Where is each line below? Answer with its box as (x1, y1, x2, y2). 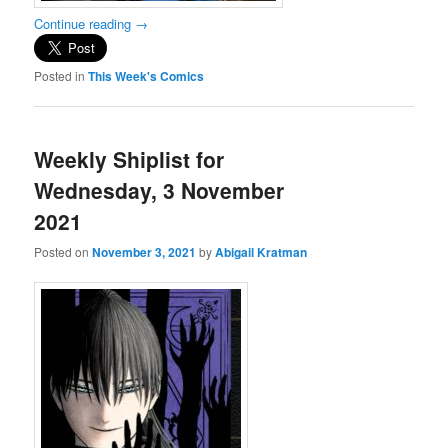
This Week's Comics (88, 67, 205, 86)
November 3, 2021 (92, 242, 197, 261)
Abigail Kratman (215, 242, 308, 261)
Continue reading (34, 14, 136, 34)
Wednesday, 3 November (34, 174, 285, 205)
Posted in (34, 67, 86, 85)
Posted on (34, 242, 93, 260)
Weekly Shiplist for (34, 143, 225, 174)
